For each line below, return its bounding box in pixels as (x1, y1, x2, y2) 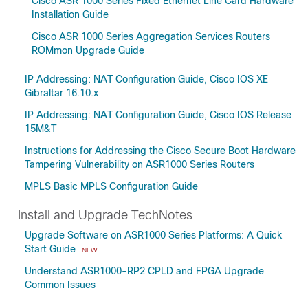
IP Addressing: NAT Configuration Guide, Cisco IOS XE (25, 74, 268, 85)
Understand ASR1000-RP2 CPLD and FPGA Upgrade (25, 265, 264, 276)
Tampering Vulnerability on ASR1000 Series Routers (25, 159, 254, 170)
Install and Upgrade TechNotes (18, 208, 192, 222)
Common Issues (25, 279, 96, 290)
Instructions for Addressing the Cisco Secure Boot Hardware (25, 145, 296, 156)
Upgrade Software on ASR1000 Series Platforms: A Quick (25, 230, 282, 241)
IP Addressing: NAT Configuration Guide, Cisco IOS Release (25, 109, 291, 120)
